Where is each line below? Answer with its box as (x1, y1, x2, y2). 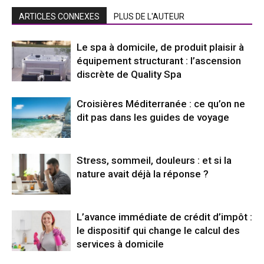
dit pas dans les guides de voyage (77, 111, 229, 123)
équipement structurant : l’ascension (77, 55, 241, 67)
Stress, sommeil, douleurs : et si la (77, 154, 232, 166)
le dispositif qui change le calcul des (77, 225, 240, 236)
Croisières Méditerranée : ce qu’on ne (77, 98, 245, 110)
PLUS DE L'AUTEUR (114, 12, 184, 21)
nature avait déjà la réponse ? (77, 168, 209, 180)
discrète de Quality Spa (77, 68, 181, 80)
